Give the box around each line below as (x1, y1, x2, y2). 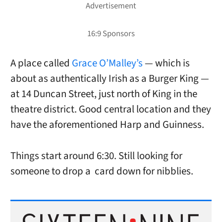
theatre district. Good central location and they (10, 102, 211, 117)
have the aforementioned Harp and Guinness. (10, 117, 204, 132)
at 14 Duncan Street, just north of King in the (10, 87, 197, 102)
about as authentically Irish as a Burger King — (10, 71, 209, 86)
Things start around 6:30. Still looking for (10, 148, 182, 163)
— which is (144, 56, 190, 71)
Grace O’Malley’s (71, 56, 145, 71)
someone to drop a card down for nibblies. (10, 164, 193, 178)
